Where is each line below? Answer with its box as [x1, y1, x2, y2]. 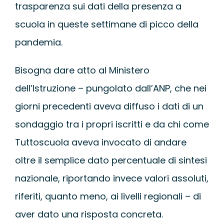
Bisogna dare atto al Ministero [14, 63, 149, 76]
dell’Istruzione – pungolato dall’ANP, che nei [14, 81, 206, 94]
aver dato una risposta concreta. [14, 207, 163, 220]
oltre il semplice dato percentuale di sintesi [14, 153, 207, 166]
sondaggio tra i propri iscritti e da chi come [14, 117, 209, 130]
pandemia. [14, 35, 62, 48]
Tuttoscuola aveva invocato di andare [14, 135, 186, 148]
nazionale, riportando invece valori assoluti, [14, 171, 208, 184]
